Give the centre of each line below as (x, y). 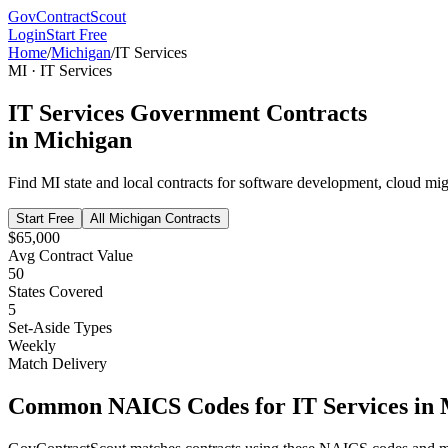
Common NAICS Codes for (150, 405)
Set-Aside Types (60, 327)
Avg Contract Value (70, 255)
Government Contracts (245, 112)
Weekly (32, 345)
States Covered (55, 291)
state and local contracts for (149, 182)
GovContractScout (67, 16)
